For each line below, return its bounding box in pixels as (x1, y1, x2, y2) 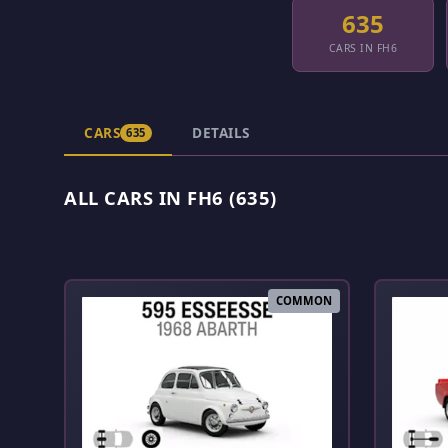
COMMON (276, 293, 332, 309)
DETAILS (192, 122, 250, 142)
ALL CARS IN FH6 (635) (64, 185, 277, 211)
